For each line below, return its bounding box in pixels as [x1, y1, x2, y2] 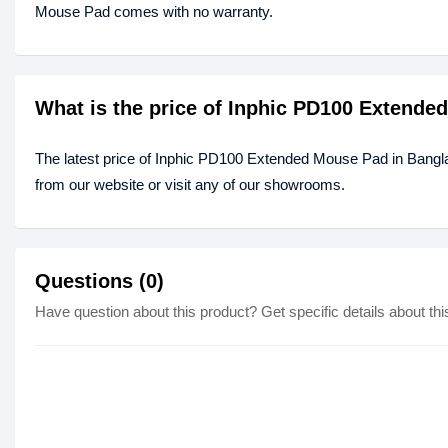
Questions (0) [35, 270, 164, 293]
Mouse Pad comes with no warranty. [35, 3, 273, 21]
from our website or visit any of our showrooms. [35, 176, 345, 194]
